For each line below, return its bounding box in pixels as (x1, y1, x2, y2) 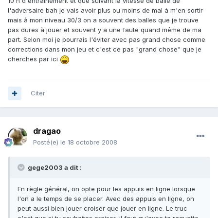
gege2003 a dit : (26, 163, 82, 172)
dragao (33, 126, 61, 136)
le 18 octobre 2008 (60, 138, 117, 146)
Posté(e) (33, 138, 60, 146)
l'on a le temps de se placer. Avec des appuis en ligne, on (18, 195, 194, 203)
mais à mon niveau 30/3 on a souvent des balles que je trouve (8, 16, 199, 24)
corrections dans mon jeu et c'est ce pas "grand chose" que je (8, 45, 201, 54)
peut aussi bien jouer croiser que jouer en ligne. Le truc (18, 204, 187, 213)
